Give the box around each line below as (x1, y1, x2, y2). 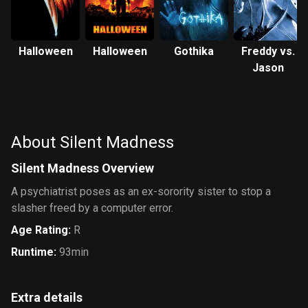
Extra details (11, 290, 82, 305)
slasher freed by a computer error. (11, 201, 173, 214)
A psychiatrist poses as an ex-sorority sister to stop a (11, 185, 271, 198)
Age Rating (11, 223, 68, 236)
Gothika (174, 45, 214, 58)
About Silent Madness (11, 133, 174, 152)
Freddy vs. (241, 45, 295, 58)
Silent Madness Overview (11, 161, 154, 175)
